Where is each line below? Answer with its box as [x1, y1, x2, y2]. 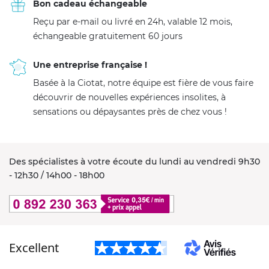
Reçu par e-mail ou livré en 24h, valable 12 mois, [33, 16, 232, 27]
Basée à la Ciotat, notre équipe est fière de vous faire [33, 77, 253, 88]
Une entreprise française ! [33, 59, 147, 70]
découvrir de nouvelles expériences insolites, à [33, 91, 226, 103]
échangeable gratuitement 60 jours [33, 30, 183, 41]
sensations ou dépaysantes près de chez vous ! [33, 106, 227, 117]
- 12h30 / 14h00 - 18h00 [9, 169, 104, 181]
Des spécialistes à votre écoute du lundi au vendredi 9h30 [9, 156, 260, 167]
